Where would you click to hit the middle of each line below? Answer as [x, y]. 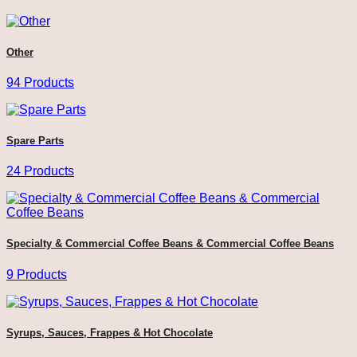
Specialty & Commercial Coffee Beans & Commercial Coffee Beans [170, 244]
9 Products [37, 274]
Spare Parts [35, 141]
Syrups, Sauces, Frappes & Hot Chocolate [110, 332]
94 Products [40, 82]
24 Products [40, 171]
